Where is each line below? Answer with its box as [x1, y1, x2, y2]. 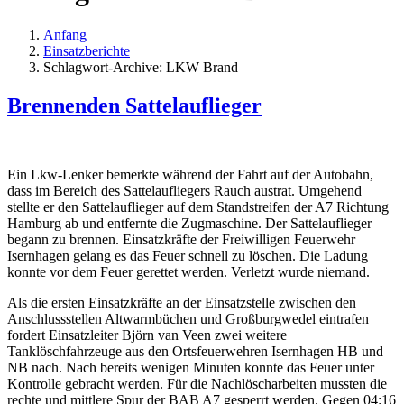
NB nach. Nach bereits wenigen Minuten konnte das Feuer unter [7, 359, 374, 375]
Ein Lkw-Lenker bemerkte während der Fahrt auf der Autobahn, [7, 166, 373, 182]
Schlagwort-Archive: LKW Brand [43, 59, 238, 75]
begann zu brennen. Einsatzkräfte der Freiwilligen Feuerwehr [7, 231, 355, 247]
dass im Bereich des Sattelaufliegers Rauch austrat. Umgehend [7, 182, 362, 198]
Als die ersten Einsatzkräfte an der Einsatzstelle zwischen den [7, 294, 356, 310]
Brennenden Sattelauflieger [7, 93, 262, 117]
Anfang [43, 26, 87, 42]
